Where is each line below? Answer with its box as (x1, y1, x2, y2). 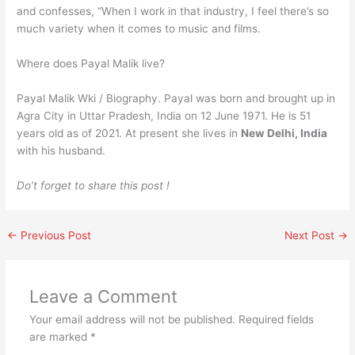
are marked (29, 330, 90, 343)
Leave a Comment (29, 285, 177, 307)
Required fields (238, 312, 314, 326)
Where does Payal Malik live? (17, 56, 166, 70)
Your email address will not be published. (29, 312, 235, 326)
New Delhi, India (241, 126, 328, 139)
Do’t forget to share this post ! (17, 178, 170, 192)
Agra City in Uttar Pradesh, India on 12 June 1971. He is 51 (17, 109, 311, 122)
